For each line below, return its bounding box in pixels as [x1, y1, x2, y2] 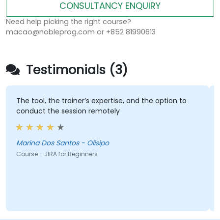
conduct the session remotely [16, 106, 120, 116]
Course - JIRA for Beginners [16, 150, 98, 159]
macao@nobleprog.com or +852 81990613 [6, 27, 156, 37]
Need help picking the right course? [6, 17, 131, 27]
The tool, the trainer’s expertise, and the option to [16, 96, 187, 106]
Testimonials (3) [23, 61, 128, 79]
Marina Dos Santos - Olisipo [16, 138, 109, 148]
